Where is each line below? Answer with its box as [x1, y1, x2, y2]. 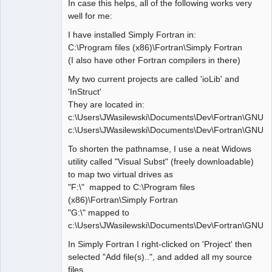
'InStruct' [68, 86, 101, 97]
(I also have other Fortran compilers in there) [68, 55, 240, 65]
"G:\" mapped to [68, 207, 129, 217]
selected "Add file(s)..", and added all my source [68, 252, 252, 262]
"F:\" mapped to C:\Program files [68, 182, 195, 192]
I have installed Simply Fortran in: [68, 29, 196, 39]
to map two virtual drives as [68, 169, 173, 179]
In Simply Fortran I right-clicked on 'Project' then [68, 239, 252, 250]
